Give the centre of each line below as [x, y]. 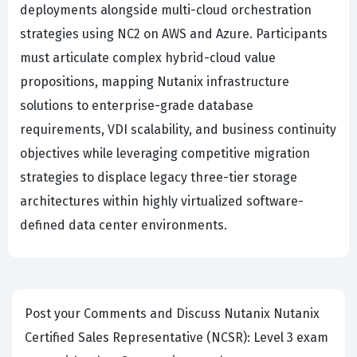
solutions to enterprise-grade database [137, 106]
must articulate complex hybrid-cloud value [148, 58]
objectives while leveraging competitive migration [165, 154]
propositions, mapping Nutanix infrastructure [155, 82]
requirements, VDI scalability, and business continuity [178, 130]
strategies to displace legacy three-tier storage [159, 178]
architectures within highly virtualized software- [162, 202]
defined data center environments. [124, 226]
